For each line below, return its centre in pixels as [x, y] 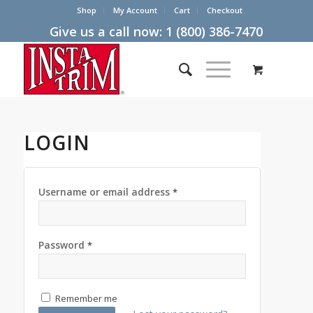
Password [63, 245]
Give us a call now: [108, 31]
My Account [136, 10]
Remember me [86, 298]
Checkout [225, 10]
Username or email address [105, 192]
